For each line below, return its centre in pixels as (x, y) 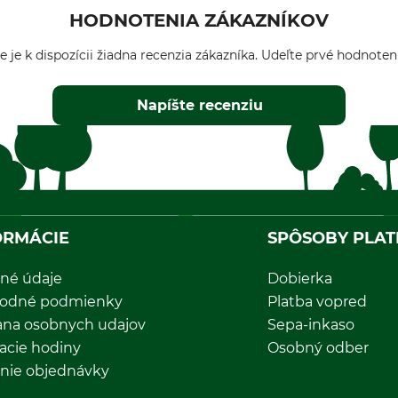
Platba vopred (317, 302)
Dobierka (300, 279)
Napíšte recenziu (199, 105)
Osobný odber (318, 348)
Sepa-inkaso (311, 325)
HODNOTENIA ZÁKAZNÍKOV (199, 20)
